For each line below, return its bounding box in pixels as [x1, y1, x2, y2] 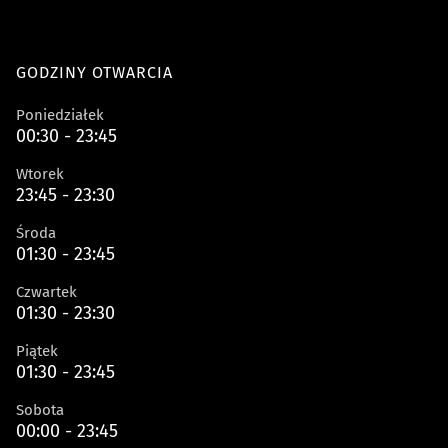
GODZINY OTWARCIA [16, 63, 173, 82]
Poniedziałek [16, 106, 104, 124]
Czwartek [16, 283, 77, 301]
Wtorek [16, 165, 64, 183]
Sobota [16, 401, 64, 419]
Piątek [16, 342, 58, 360]
